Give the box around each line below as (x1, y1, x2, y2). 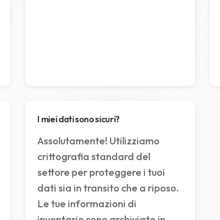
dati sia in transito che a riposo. (37, 182, 179, 194)
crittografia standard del (37, 150, 151, 163)
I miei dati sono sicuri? (37, 113, 120, 125)
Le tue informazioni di (37, 197, 137, 210)
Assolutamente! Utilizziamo (37, 135, 160, 147)
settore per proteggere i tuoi (37, 166, 165, 179)
